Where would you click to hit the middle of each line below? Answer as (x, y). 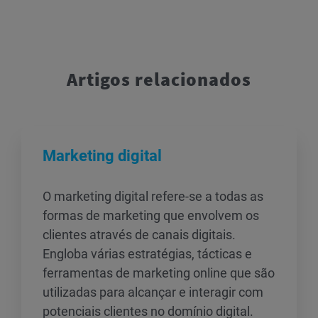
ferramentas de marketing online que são (159, 273)
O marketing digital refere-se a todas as (153, 196)
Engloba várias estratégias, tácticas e (147, 254)
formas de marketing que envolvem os (151, 215)
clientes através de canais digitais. (139, 235)
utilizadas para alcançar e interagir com (153, 292)
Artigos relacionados (159, 79)
